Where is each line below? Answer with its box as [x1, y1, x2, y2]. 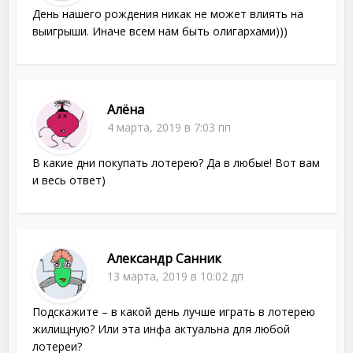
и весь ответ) [32, 173, 106, 188]
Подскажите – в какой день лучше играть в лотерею [32, 304, 316, 320]
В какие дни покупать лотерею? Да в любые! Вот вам [32, 155, 321, 171]
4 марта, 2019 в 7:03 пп [107, 120, 232, 136]
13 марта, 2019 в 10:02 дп [107, 269, 244, 284]
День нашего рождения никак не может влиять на [32, 6, 304, 22]
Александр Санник [107, 250, 222, 268]
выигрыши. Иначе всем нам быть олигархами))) [32, 24, 288, 39]
